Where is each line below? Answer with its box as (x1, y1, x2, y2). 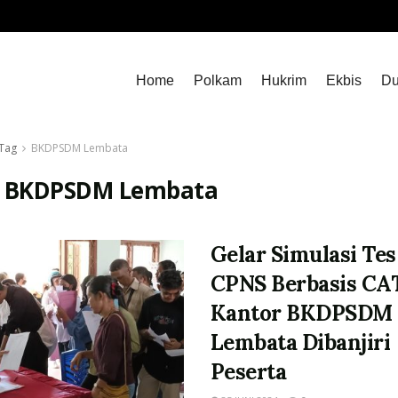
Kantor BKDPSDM (210, 299, 393, 327)
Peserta (210, 358, 287, 386)
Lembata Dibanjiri (210, 329, 391, 356)
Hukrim (261, 73, 306, 88)
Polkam (194, 73, 242, 88)
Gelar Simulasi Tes (210, 241, 396, 268)
